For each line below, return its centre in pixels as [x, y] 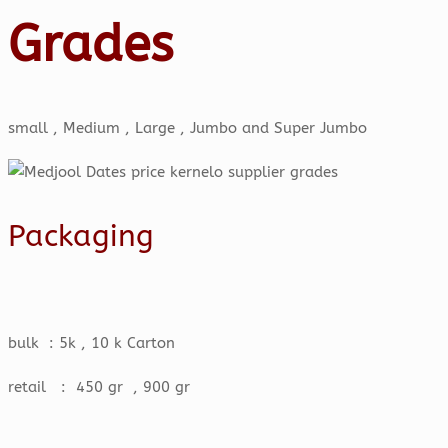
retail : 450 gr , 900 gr [99, 387]
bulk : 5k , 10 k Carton [91, 343]
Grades [90, 44]
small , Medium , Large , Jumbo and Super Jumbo [187, 128]
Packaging [81, 236]
